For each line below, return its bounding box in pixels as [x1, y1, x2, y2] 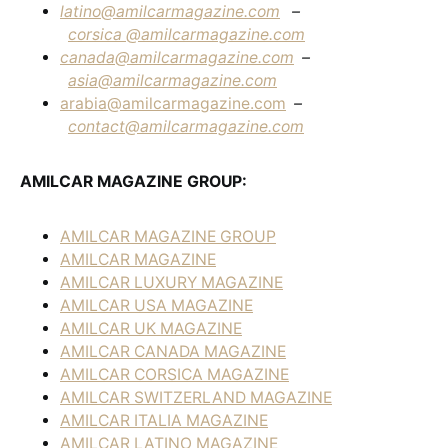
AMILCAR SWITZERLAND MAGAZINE [60, 388, 332, 407]
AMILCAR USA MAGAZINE [60, 296, 253, 315]
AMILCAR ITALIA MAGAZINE [60, 411, 268, 430]
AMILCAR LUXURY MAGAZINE [60, 273, 283, 292]
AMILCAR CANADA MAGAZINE [60, 342, 286, 361]
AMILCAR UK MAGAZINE [60, 319, 242, 338]
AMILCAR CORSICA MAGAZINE [60, 365, 289, 384]
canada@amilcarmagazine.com [60, 48, 294, 67]
